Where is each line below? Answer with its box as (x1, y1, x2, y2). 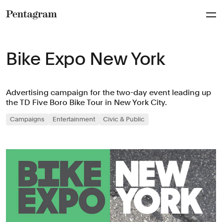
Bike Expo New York (6, 48, 166, 69)
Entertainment (53, 115, 95, 123)
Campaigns (10, 115, 45, 123)
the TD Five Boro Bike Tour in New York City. (6, 98, 167, 107)
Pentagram (5, 21, 50, 31)
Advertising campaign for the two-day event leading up (6, 88, 211, 97)
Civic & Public (103, 115, 145, 123)
